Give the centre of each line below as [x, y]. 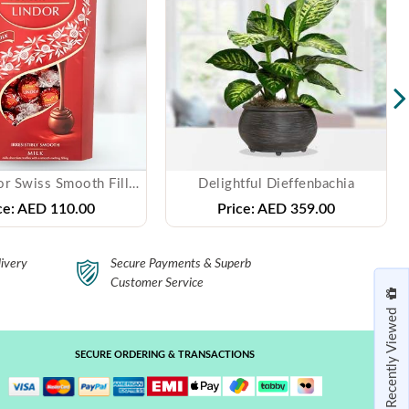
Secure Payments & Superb [181, 263]
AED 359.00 [295, 209]
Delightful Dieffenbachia [276, 184]
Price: [236, 209]
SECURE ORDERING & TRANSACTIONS [165, 354]
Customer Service [157, 283]
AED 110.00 [55, 209]
